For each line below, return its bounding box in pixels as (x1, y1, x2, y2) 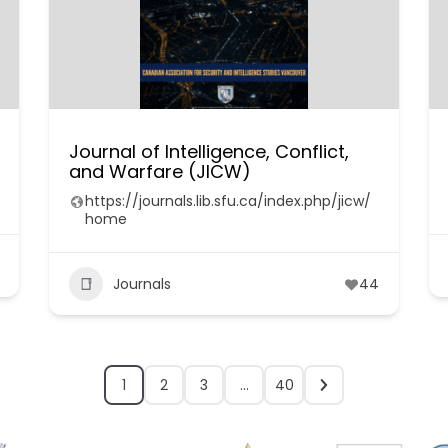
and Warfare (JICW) (68, 159, 251, 184)
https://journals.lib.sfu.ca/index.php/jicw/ (84, 191, 371, 211)
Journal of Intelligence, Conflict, (68, 139, 349, 164)
